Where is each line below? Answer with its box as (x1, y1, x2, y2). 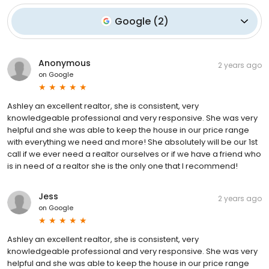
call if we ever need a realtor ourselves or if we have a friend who (7, 148, 261, 160)
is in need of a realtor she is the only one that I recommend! (7, 160, 238, 172)
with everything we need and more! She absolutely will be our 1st (7, 136, 258, 148)
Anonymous (38, 56, 91, 69)
